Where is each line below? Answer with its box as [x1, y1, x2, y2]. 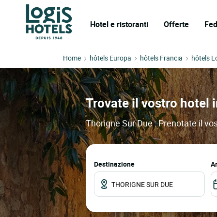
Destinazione [94, 159, 135, 169]
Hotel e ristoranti [90, 19, 148, 30]
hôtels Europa [90, 53, 131, 62]
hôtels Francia [140, 53, 183, 62]
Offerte [164, 19, 189, 30]
